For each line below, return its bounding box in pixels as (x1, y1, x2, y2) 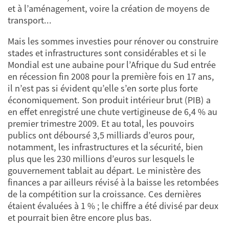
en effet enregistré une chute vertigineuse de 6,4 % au (8, 106, 217, 118)
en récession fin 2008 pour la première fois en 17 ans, (8, 71, 214, 83)
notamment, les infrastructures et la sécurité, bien (8, 141, 203, 153)
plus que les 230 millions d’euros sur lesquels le (8, 153, 194, 165)
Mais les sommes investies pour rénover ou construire (8, 35, 218, 48)
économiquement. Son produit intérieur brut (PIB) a (8, 94, 211, 106)
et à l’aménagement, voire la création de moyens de (8, 3, 210, 15)
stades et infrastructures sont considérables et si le (8, 47, 206, 59)
